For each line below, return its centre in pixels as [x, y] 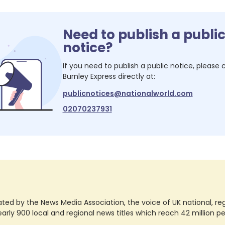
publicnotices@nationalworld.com [128, 93]
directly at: [135, 76]
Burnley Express [89, 76]
